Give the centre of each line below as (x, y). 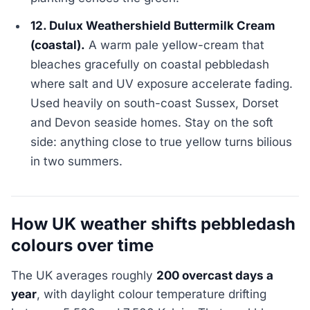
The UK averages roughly (84, 275)
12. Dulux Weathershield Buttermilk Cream (153, 26)
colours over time (82, 246)
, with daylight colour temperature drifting (152, 294)
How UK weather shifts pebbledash (153, 224)
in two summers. (77, 162)
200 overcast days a (215, 275)
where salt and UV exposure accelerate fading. (162, 84)
